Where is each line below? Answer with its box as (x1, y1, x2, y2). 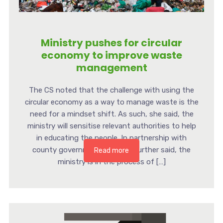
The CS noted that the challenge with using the (29, 86, 194, 95)
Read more (94, 146, 129, 155)
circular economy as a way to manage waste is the (24, 98, 199, 107)
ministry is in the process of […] (57, 157, 166, 167)
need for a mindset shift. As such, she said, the (29, 110, 194, 119)
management (76, 61, 147, 75)
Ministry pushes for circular (41, 36, 182, 50)
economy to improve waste (41, 48, 182, 63)
